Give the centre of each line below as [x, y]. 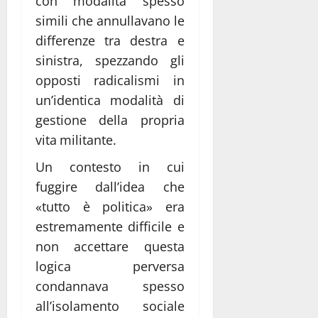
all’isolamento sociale [110, 306]
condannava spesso [110, 286]
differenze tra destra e [110, 40]
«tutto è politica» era [110, 206]
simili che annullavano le [110, 20]
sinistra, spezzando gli [110, 60]
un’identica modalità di [110, 100]
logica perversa [110, 266]
